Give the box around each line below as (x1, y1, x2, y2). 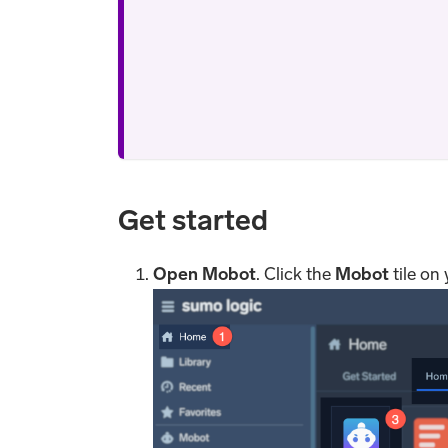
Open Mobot (153, 263, 257, 286)
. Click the (256, 263, 336, 286)
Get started (118, 204, 268, 238)
